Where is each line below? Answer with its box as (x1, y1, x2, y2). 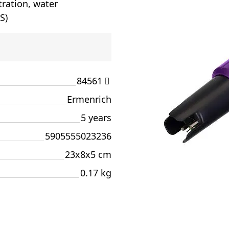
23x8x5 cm (65, 148, 111, 161)
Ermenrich (67, 93, 111, 105)
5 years (81, 111, 111, 124)
